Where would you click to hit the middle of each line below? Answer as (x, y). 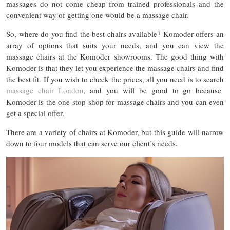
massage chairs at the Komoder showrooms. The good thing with (115, 56)
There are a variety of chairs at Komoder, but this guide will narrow (115, 132)
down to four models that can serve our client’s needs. (92, 143)
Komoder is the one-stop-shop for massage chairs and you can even (115, 102)
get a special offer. (35, 113)
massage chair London (45, 90)
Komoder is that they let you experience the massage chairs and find (115, 68)
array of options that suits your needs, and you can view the (115, 45)
